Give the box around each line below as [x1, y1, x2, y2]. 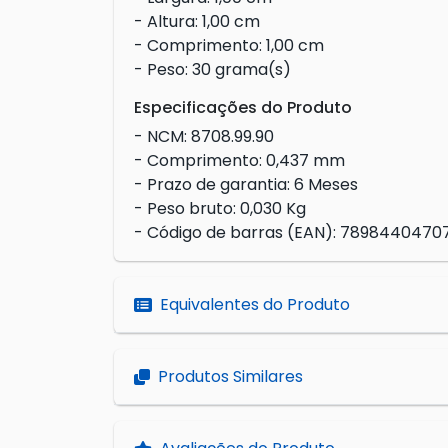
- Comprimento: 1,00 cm [134, 34, 324, 58]
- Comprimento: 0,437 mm [134, 149, 345, 173]
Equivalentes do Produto [160, 293, 350, 317]
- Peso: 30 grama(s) [134, 58, 291, 82]
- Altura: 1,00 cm [134, 10, 260, 34]
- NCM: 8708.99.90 [134, 125, 274, 149]
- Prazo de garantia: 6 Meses [134, 173, 358, 197]
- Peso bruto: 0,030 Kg [134, 197, 306, 221]
